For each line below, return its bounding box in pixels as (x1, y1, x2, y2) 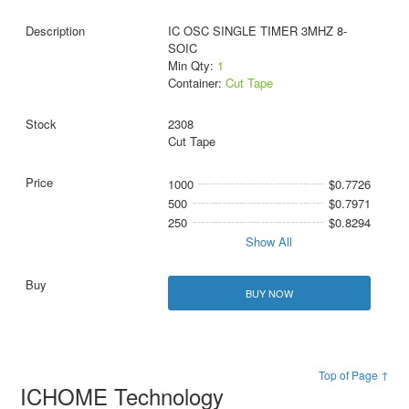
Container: (167, 74, 225, 92)
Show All (246, 233, 293, 251)
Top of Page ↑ (318, 366, 389, 383)
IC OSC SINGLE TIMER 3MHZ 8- (167, 22, 347, 40)
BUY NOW (245, 285, 293, 300)
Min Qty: (167, 57, 217, 75)
